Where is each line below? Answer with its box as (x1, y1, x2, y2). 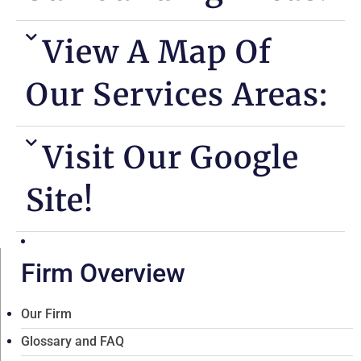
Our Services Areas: (26, 75, 328, 114)
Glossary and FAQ (21, 333, 124, 349)
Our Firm (21, 305, 72, 322)
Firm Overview (21, 257, 185, 288)
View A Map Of (43, 32, 272, 71)
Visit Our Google (43, 138, 299, 176)
